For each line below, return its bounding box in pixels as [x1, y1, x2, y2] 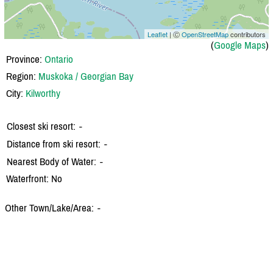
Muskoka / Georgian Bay [38, 69, 133, 82]
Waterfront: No [6, 172, 62, 185]
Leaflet [147, 29, 168, 39]
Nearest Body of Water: [7, 155, 96, 168]
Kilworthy [26, 87, 60, 99]
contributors [229, 29, 266, 39]
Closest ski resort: [7, 119, 76, 132]
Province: [6, 52, 44, 65]
